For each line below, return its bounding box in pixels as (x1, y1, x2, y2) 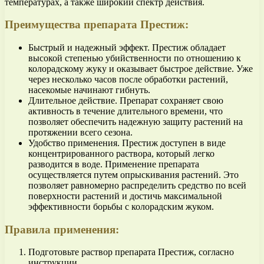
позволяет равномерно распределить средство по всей (28, 180, 246, 190)
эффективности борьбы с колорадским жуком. (28, 201, 214, 212)
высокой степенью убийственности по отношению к (28, 52, 241, 63)
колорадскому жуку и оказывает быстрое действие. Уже (28, 63, 253, 74)
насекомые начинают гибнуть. (28, 84, 150, 95)
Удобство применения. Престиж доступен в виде (28, 137, 226, 148)
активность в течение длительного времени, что (28, 105, 223, 116)
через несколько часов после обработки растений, (28, 74, 228, 84)
